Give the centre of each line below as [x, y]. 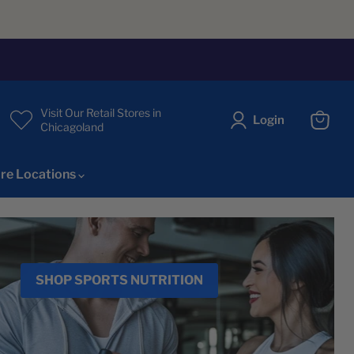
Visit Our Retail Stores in [101, 113]
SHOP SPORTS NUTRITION [120, 281]
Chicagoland [72, 127]
